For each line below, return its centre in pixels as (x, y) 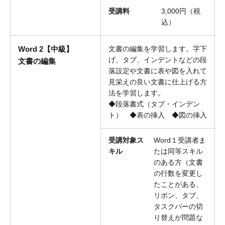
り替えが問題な (178, 218)
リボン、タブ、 (178, 196)
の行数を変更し (178, 174)
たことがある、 (178, 185)
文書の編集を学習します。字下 (158, 49)
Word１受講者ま (180, 140)
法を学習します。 (137, 93)
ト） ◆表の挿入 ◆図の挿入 (158, 115)
